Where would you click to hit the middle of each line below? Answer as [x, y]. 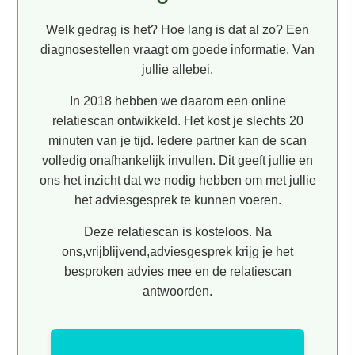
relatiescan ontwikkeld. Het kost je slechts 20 [177, 121]
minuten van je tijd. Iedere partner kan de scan [177, 141]
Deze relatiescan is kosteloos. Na [177, 232]
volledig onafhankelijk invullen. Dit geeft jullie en [177, 161]
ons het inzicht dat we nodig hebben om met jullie [177, 181]
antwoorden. [177, 292]
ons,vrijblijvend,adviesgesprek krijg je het [177, 252]
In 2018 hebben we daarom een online [177, 101]
